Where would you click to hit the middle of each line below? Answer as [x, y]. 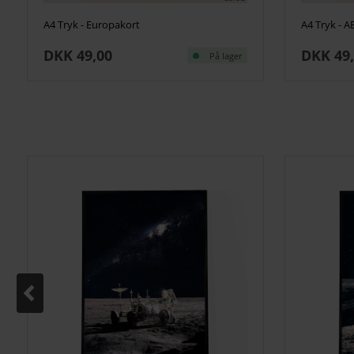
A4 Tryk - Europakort [91, 24]
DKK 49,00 [77, 55]
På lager [226, 55]
